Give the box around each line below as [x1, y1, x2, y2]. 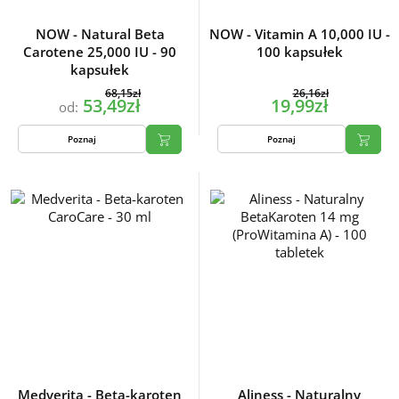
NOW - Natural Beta [35, 25, 165, 44]
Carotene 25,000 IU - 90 [23, 43, 176, 61]
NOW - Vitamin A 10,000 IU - [208, 25, 390, 44]
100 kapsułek [256, 43, 343, 61]
